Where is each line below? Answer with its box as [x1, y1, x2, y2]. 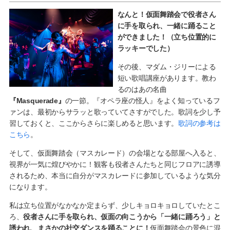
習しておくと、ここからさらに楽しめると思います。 [9, 119, 179, 128]
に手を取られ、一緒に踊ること [117, 22, 216, 30]
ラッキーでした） [117, 44, 174, 53]
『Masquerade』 [9, 97, 65, 105]
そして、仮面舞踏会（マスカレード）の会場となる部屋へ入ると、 [9, 149, 221, 158]
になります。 [9, 183, 52, 191]
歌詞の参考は [178, 119, 221, 128]
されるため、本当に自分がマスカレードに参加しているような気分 [9, 171, 221, 180]
